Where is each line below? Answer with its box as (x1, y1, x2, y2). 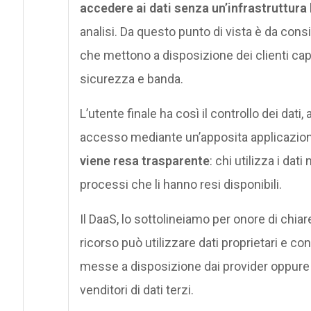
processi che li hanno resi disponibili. (79, 177, 282, 192)
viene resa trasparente (79, 153, 210, 169)
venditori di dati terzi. (79, 283, 194, 298)
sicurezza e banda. (79, 72, 183, 87)
